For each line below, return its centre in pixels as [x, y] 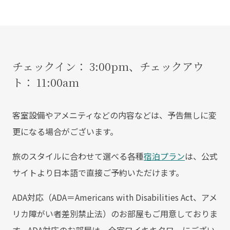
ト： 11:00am [46, 82]
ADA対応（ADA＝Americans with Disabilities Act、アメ [115, 197]
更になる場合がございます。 [65, 131]
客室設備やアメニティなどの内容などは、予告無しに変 [114, 115]
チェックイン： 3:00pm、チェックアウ [108, 66]
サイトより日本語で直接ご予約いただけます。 [98, 172]
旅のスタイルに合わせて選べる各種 [78, 156]
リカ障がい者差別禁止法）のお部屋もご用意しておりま [115, 213]
